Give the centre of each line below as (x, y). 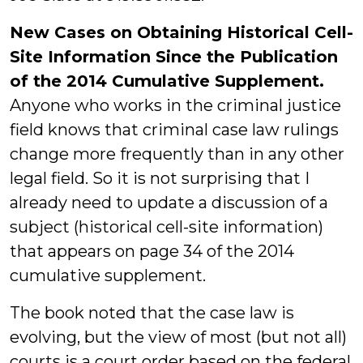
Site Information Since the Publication (174, 57)
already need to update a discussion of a (169, 203)
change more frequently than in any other (177, 154)
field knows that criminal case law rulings (174, 130)
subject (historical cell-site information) (167, 227)
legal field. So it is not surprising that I (160, 178)
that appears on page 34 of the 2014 (152, 251)
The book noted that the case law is (152, 313)
